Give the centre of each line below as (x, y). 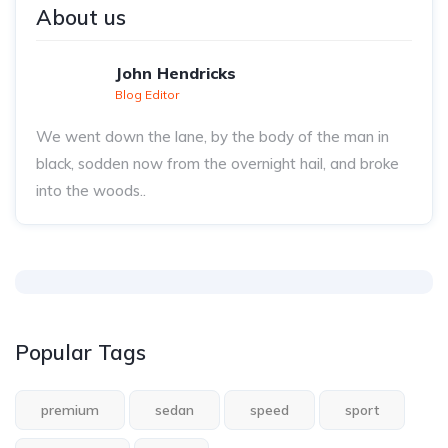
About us (81, 17)
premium (70, 410)
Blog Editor (147, 94)
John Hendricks (175, 73)
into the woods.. (91, 190)
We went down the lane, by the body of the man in (212, 136)
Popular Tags (80, 352)
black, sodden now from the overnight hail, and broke (217, 163)
